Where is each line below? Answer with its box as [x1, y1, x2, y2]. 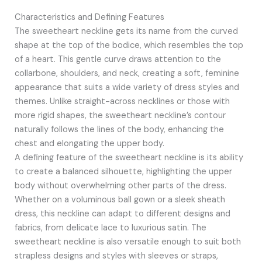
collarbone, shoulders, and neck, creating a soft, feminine [14, 68, 239, 80]
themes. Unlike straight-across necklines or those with [14, 96, 230, 108]
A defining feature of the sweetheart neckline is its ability [14, 152, 243, 164]
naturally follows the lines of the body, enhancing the [14, 124, 224, 136]
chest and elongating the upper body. [14, 138, 164, 150]
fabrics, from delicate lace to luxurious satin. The [14, 222, 206, 234]
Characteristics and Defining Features [14, 12, 164, 23]
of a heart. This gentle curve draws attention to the [14, 54, 221, 65]
